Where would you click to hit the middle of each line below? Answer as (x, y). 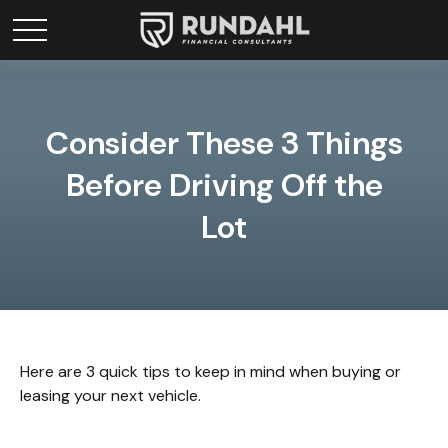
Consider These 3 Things (224, 143)
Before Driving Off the (224, 185)
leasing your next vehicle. (110, 395)
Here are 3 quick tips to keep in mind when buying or (210, 371)
